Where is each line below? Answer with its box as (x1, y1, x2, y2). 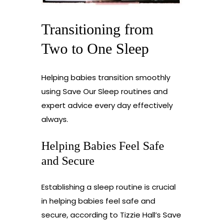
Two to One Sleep (41, 40, 149, 57)
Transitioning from (41, 20, 153, 37)
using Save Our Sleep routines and (41, 86, 168, 97)
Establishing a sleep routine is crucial (41, 181, 176, 192)
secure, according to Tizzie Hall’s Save (41, 209, 181, 220)
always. (41, 113, 68, 124)
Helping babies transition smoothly (41, 72, 170, 83)
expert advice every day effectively (41, 100, 173, 111)
